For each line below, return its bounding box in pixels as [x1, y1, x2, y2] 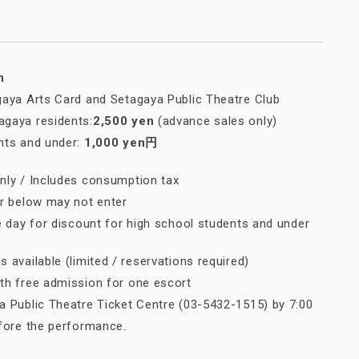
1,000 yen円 [83, 135, 158, 151]
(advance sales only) [154, 114, 277, 129]
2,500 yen [92, 114, 155, 129]
